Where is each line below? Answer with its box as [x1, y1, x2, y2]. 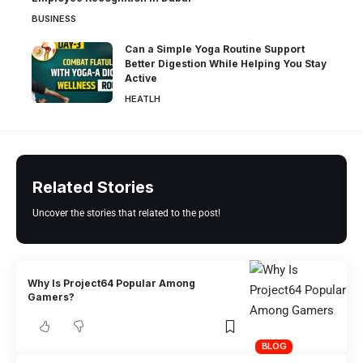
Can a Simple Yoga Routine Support [125, 42, 305, 55]
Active [125, 71, 157, 84]
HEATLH [125, 92, 160, 105]
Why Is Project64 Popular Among [28, 277, 196, 290]
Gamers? [28, 291, 75, 304]
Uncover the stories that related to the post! [32, 207, 220, 219]
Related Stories [32, 177, 154, 197]
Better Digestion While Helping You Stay [125, 57, 327, 70]
